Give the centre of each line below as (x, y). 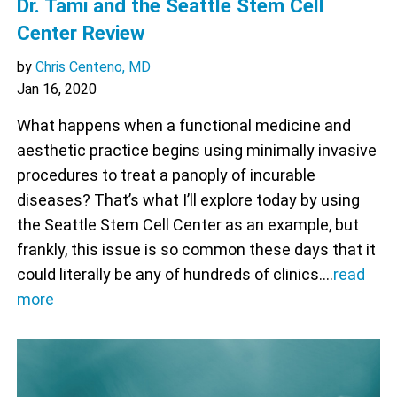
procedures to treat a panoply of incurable (166, 175)
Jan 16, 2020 (56, 90)
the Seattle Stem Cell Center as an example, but (187, 225)
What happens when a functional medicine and (183, 126)
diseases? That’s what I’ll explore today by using (188, 200)
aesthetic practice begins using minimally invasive (196, 151)
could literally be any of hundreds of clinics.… (175, 275)
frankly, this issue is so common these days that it (196, 250)
